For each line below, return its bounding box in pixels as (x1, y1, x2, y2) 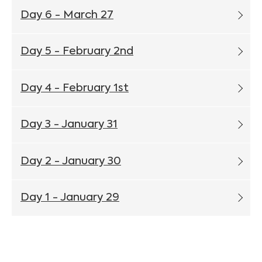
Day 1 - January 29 (20, 192, 119, 204)
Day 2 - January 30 (20, 156, 121, 167)
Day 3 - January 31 (20, 119, 118, 130)
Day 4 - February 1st (20, 82, 129, 94)
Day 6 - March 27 (20, 9, 113, 20)
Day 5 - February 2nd (20, 46, 133, 57)
